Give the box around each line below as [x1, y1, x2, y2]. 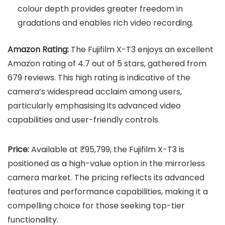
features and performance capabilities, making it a [8, 185, 208, 197]
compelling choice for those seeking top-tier [8, 199, 185, 211]
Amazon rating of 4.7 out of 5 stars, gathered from [8, 57, 206, 69]
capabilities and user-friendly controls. [8, 114, 162, 126]
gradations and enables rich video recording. [18, 17, 193, 29]
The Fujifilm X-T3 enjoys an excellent [71, 43, 213, 55]
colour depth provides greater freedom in [18, 3, 183, 15]
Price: [8, 143, 31, 155]
